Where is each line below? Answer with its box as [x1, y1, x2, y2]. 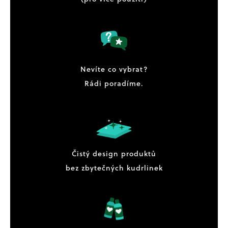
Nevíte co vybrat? [80, 63, 148, 74]
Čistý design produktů [72, 148, 156, 159]
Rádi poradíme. [84, 77, 144, 89]
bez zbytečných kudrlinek [65, 162, 163, 173]
